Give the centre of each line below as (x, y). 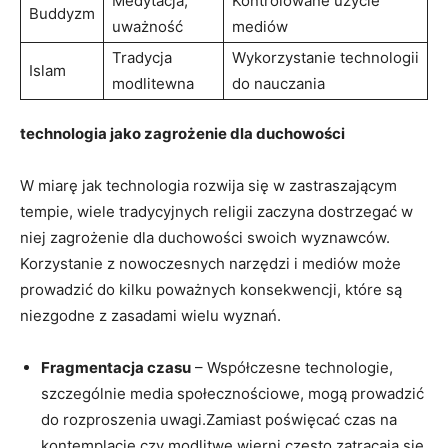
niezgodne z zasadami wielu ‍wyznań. (150, 315)
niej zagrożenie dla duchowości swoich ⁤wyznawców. (205, 237)
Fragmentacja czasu (116, 367)
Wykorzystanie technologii (325, 57)
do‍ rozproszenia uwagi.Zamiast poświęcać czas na (219, 419)
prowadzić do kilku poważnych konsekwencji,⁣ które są (211, 289)
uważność (147, 26)
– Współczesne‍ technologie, (292, 367)
